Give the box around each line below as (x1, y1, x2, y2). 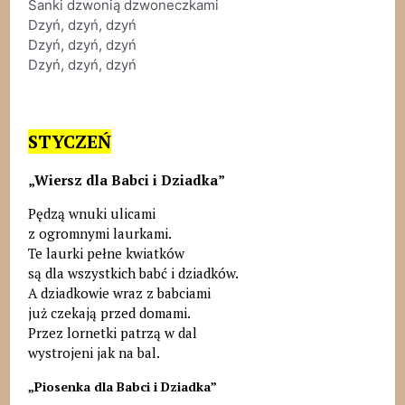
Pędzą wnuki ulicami (27, 203, 155, 222)
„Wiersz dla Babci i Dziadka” (27, 170, 225, 189)
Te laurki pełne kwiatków (27, 243, 184, 262)
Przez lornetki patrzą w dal (27, 323, 197, 342)
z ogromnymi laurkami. (27, 223, 172, 242)
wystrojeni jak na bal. (27, 343, 160, 362)
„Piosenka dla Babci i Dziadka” (27, 377, 217, 395)
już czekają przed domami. (27, 303, 191, 322)
